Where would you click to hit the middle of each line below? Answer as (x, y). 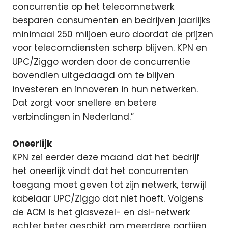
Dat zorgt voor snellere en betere (84, 103)
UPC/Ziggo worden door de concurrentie (101, 62)
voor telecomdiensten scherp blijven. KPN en (110, 48)
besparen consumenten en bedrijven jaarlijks (111, 20)
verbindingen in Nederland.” (73, 117)
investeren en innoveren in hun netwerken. (105, 89)
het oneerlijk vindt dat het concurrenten (100, 171)
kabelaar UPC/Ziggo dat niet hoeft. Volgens (108, 198)
